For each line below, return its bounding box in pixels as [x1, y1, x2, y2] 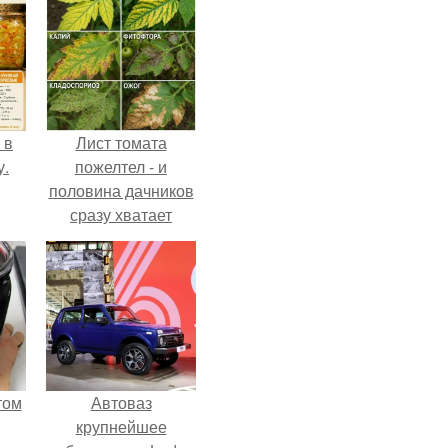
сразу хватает [70, 203, 172, 226]
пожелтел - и [75, 155, 167, 178]
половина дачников [48, 179, 194, 202]
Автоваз [90, 391, 152, 414]
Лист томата [75, 131, 167, 154]
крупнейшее [75, 415, 167, 438]
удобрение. [79, 227, 163, 250]
